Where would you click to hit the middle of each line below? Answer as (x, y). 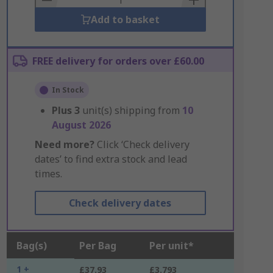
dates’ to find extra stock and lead (111, 159)
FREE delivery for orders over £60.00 (118, 61)
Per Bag (97, 246)
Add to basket (125, 19)
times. (48, 174)
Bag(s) (31, 246)
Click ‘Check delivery (142, 144)
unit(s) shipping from (132, 110)
